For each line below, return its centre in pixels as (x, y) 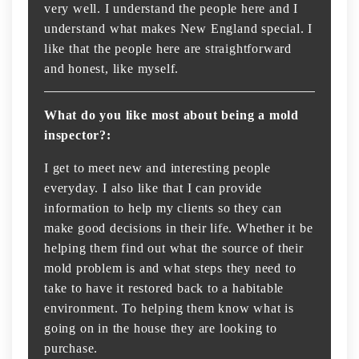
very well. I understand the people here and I (171, 9)
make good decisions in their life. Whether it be (179, 228)
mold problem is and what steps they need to (170, 268)
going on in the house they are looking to (161, 329)
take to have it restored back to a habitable (164, 288)
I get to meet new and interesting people (158, 168)
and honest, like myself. (112, 69)
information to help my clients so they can (163, 208)
